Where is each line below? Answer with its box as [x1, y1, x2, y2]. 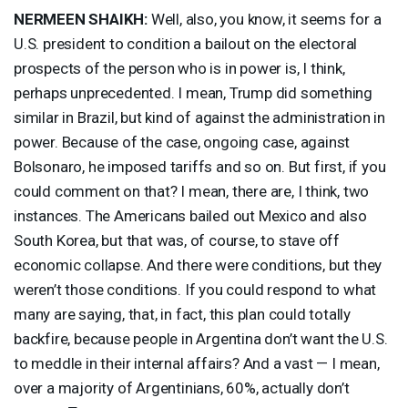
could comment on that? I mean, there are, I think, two [14, 181, 370, 200]
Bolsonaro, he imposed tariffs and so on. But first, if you [14, 157, 386, 176]
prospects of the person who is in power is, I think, [14, 58, 345, 77]
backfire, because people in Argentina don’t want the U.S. [14, 329, 388, 348]
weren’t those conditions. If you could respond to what [14, 280, 377, 299]
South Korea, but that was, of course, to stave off [14, 230, 340, 250]
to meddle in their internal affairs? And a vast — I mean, [14, 353, 380, 372]
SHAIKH [88, 9, 145, 28]
